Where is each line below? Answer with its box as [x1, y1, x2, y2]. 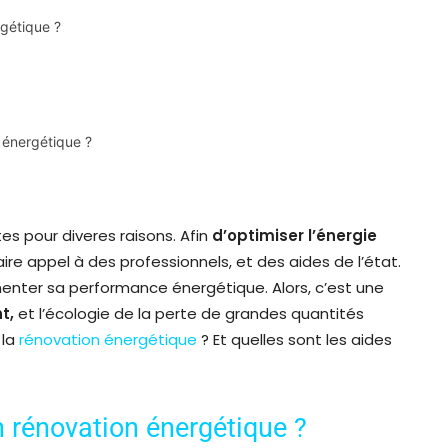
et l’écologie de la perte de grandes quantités [18, 302, 364, 324]
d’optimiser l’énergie [208, 224, 377, 246]
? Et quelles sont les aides [197, 328, 392, 350]
